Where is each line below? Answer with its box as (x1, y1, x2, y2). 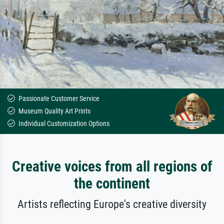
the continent (74, 174, 150, 192)
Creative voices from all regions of (11, 157, 212, 175)
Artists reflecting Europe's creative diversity (17, 197, 206, 210)
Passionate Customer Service (17, 94, 99, 103)
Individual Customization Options (17, 119, 109, 128)
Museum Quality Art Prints (17, 106, 90, 115)
